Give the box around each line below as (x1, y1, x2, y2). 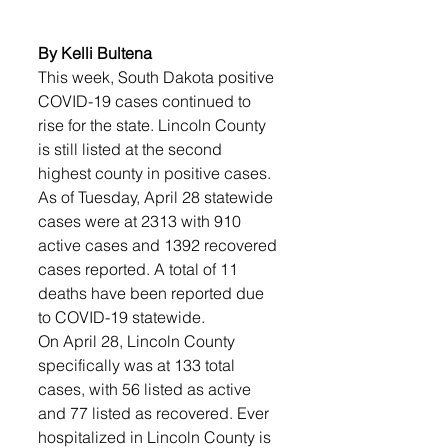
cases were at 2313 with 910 (38, 211, 245, 231)
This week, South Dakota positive (38, 67, 278, 87)
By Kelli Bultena (38, 43, 152, 63)
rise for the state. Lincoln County (38, 115, 270, 135)
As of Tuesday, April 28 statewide (38, 187, 277, 207)
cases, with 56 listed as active (38, 379, 255, 399)
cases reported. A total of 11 (38, 259, 242, 279)
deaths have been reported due (38, 283, 268, 303)
